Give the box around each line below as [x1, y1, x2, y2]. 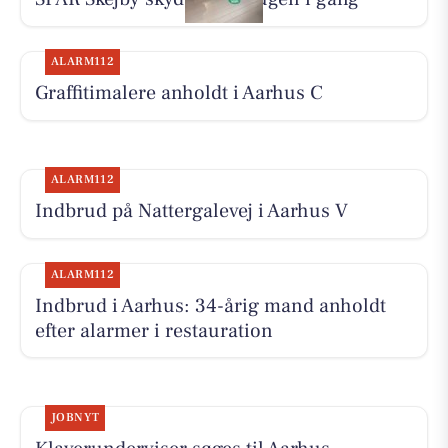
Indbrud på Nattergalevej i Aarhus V [34, 198, 348, 225]
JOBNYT [50, 409, 100, 425]
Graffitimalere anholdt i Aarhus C [34, 80, 323, 107]
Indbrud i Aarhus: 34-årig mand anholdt [34, 292, 386, 319]
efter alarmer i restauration [34, 317, 273, 344]
